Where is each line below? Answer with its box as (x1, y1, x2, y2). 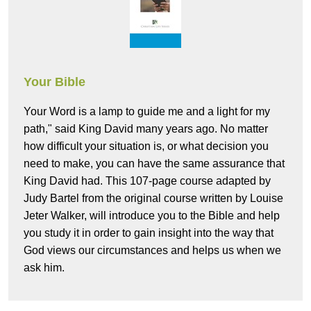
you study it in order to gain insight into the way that (24, 227, 274, 239)
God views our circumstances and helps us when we (24, 244, 281, 257)
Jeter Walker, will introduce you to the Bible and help (24, 210, 280, 222)
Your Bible (24, 75, 85, 90)
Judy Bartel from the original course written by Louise (24, 192, 283, 205)
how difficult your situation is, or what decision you (24, 140, 269, 153)
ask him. (24, 262, 65, 274)
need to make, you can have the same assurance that (24, 158, 285, 170)
